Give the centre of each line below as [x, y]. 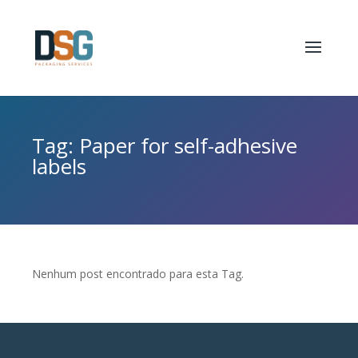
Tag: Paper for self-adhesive [165, 145]
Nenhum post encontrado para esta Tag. [138, 274]
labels [59, 166]
